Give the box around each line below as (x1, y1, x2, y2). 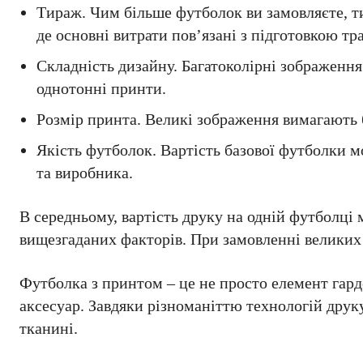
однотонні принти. (36, 79, 166, 97)
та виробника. (36, 164, 133, 181)
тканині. (19, 319, 78, 337)
